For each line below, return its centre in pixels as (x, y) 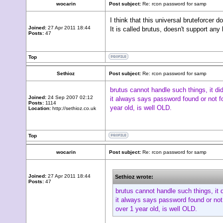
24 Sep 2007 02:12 (70, 97)
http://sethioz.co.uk (73, 108)
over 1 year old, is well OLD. (156, 209)
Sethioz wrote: (134, 177)
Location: (40, 108)
